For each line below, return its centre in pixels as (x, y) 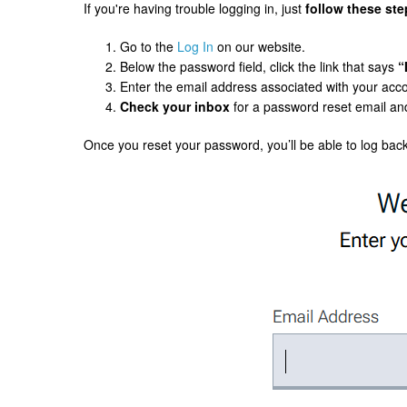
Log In (195, 47)
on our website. (261, 47)
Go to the (149, 47)
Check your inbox (175, 107)
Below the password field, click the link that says (259, 67)
